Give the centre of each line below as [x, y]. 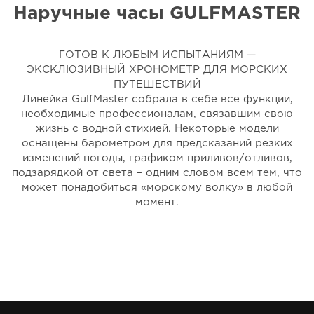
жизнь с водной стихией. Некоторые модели [157, 129]
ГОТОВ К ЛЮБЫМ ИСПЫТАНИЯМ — [157, 55]
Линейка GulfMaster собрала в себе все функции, [157, 99]
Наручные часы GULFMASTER [157, 14]
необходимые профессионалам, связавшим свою [157, 114]
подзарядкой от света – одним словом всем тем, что [157, 173]
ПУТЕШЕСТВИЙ [157, 84]
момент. [157, 202]
